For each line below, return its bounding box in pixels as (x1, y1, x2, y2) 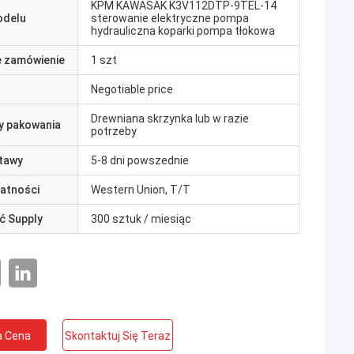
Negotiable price (91, 83, 173, 96)
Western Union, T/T (91, 183, 190, 196)
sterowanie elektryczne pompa (91, 12, 249, 24)
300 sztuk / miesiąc (91, 213, 191, 225)
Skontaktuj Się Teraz (65, 330, 171, 342)
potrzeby (91, 125, 137, 137)
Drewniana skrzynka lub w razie (91, 112, 249, 125)
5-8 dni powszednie (91, 154, 189, 167)
